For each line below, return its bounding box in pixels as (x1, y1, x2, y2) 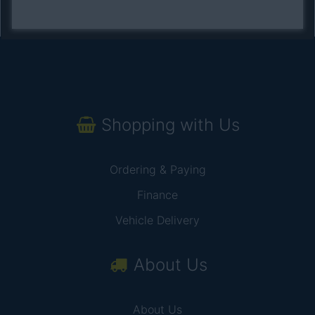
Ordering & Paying (109, 162, 206, 176)
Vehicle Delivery (115, 213, 200, 227)
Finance (137, 188, 178, 202)
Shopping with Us (101, 115, 240, 135)
